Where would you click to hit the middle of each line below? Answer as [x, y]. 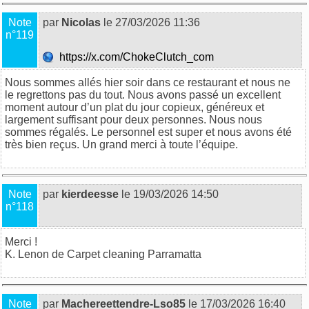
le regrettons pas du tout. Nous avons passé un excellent [143, 94]
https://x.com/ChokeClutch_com [135, 57]
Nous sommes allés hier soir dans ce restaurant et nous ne [148, 82]
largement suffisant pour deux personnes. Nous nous [133, 119]
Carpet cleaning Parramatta [134, 254]
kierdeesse [90, 194]
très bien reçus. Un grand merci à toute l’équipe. [121, 144]
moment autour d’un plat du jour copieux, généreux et [134, 107]
